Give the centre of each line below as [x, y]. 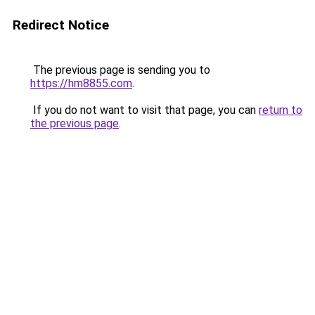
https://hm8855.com [81, 83]
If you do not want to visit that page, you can [144, 110]
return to [281, 110]
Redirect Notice [61, 25]
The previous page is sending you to [120, 70]
